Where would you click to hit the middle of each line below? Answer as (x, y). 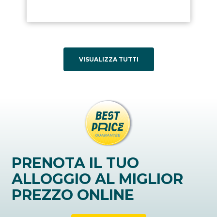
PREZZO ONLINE (73, 195)
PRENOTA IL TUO (75, 163)
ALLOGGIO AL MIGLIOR (97, 179)
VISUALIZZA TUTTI (108, 60)
